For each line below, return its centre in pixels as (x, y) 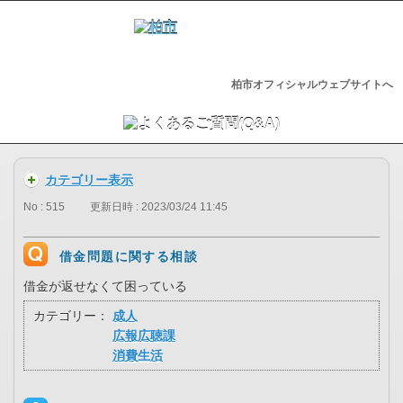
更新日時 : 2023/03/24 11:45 (159, 207)
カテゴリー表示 (89, 180)
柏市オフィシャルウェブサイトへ (312, 85)
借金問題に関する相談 (129, 257)
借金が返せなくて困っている (105, 287)
